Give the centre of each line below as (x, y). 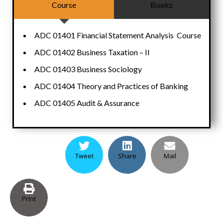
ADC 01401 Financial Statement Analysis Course (118, 35)
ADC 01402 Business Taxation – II (92, 52)
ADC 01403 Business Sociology (88, 69)
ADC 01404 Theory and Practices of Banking (111, 86)
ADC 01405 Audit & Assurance (87, 103)
